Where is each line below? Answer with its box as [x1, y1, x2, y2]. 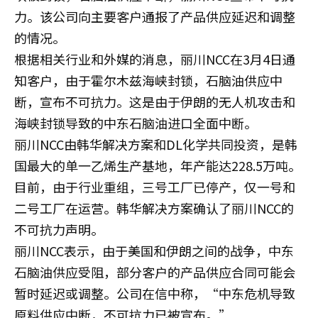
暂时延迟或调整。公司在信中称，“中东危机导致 [14, 284, 295, 302]
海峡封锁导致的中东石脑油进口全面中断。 [14, 114, 257, 132]
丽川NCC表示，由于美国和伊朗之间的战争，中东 [14, 241, 294, 260]
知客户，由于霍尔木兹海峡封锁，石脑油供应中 [14, 71, 283, 89]
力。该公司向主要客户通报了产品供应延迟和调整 [14, 7, 295, 26]
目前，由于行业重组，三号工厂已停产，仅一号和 [14, 177, 295, 196]
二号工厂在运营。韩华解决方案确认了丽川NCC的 [14, 199, 294, 217]
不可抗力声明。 [14, 220, 104, 238]
